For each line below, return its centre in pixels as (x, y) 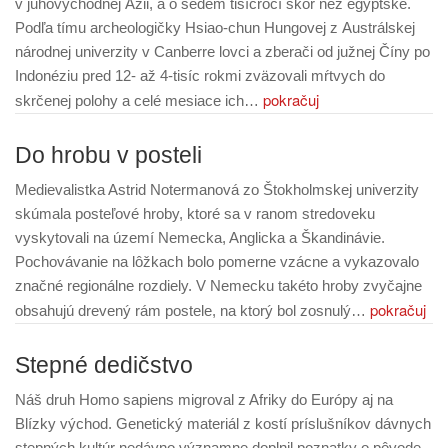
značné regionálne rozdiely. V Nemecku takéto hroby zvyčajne (218, 285)
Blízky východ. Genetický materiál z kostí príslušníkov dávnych (223, 423)
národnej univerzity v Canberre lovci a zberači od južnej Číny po (222, 51)
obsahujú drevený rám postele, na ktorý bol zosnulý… (192, 310)
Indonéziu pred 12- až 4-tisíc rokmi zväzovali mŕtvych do (200, 75)
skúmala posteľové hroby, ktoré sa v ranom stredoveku (195, 213)
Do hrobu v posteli (108, 155)
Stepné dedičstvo (104, 365)
